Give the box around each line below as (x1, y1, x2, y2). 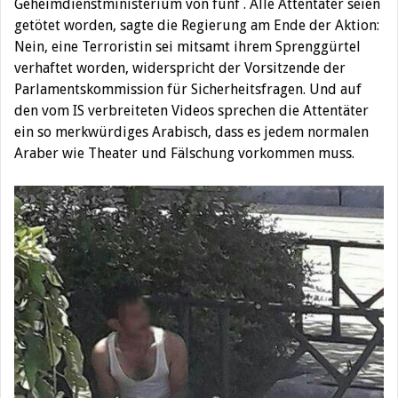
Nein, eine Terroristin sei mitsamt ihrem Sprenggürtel (14, 38, 361, 55)
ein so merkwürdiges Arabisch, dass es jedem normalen (14, 123, 369, 140)
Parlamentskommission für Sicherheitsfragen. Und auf (14, 81, 362, 98)
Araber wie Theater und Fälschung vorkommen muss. (14, 145, 354, 162)
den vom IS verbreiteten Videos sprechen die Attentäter (14, 102, 369, 119)
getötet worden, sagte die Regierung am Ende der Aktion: (14, 17, 379, 34)
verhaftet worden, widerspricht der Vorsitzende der (14, 60, 346, 76)
